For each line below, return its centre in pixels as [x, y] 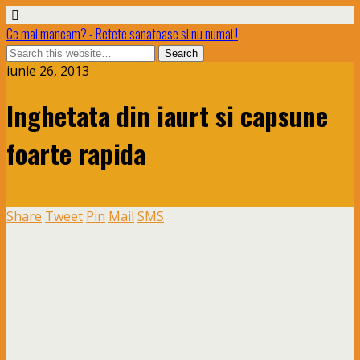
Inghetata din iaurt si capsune [167, 116]
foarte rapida [76, 153]
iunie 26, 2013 [48, 71]
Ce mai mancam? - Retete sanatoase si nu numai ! [122, 34]
